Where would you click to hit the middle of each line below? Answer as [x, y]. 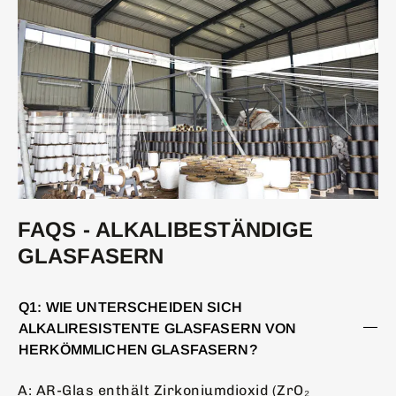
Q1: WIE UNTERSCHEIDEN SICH [130, 308]
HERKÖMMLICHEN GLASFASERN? [138, 350]
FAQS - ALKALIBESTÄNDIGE [166, 230]
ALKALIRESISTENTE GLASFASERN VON [158, 329]
